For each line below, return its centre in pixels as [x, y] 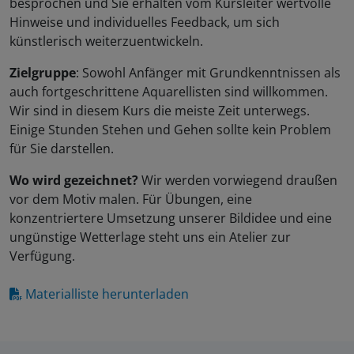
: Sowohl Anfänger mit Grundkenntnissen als [208, 73]
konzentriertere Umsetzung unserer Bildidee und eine [171, 218]
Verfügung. [42, 256]
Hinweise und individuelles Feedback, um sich [145, 23]
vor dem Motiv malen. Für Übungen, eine [131, 200]
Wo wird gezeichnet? [74, 181]
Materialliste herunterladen [107, 294]
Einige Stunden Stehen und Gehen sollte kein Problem [170, 130]
